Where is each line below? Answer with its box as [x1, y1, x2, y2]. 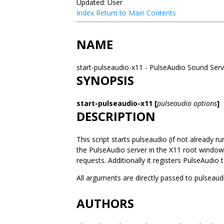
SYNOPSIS [76, 72, 134, 88]
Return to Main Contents [96, 8, 176, 17]
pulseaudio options [157, 98, 217, 108]
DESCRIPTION [76, 108, 155, 124]
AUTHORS [76, 195, 134, 211]
